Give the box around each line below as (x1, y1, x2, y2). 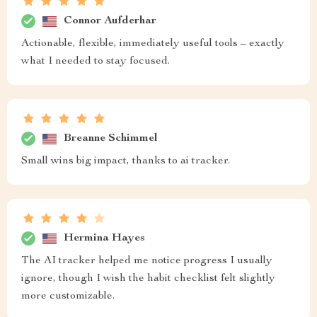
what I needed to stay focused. (21, 56, 170, 67)
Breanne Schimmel (64, 132, 158, 144)
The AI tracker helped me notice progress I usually (21, 255, 272, 267)
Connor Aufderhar (64, 15, 156, 27)
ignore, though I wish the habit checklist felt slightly (21, 273, 275, 284)
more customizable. (21, 291, 115, 302)
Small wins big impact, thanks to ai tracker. (21, 156, 230, 167)
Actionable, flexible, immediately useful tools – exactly (21, 38, 284, 50)
